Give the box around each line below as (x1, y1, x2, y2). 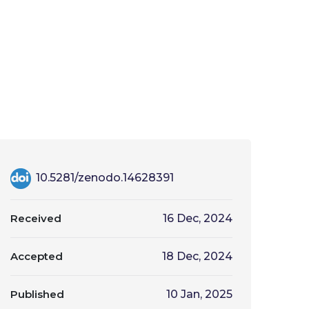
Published (10, 288, 64, 301)
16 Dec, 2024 (163, 212, 232, 225)
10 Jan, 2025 (166, 288, 232, 301)
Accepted (10, 250, 63, 263)
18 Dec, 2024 (162, 250, 232, 263)
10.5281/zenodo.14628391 (33, 171, 174, 185)
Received (10, 212, 61, 225)
